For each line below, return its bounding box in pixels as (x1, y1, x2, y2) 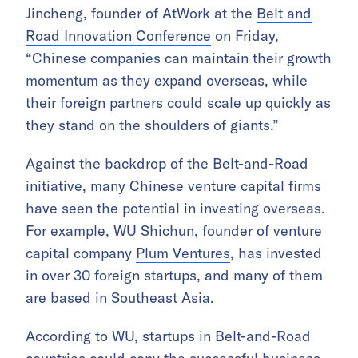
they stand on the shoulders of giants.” (26, 116, 279, 135)
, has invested (230, 244, 322, 263)
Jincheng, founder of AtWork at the (26, 4, 257, 23)
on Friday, (211, 26, 279, 46)
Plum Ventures (136, 244, 230, 263)
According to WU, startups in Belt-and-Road (26, 327, 311, 346)
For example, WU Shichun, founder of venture (26, 221, 322, 241)
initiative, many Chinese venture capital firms (26, 177, 321, 196)
